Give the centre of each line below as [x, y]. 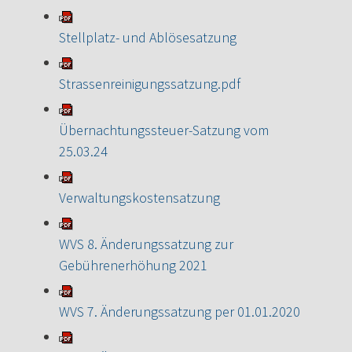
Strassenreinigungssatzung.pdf [150, 83]
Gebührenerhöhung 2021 [133, 265]
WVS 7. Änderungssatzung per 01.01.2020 [180, 311]
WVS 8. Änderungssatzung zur [146, 244]
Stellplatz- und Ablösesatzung [148, 37]
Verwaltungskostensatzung [139, 197]
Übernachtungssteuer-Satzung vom [164, 130]
